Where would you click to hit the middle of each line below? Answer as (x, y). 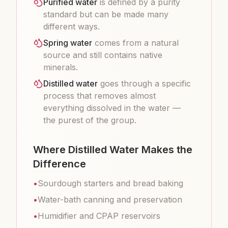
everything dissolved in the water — (112, 108)
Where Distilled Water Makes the (113, 150)
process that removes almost (99, 96)
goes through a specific (144, 83)
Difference (60, 164)
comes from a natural (135, 43)
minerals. (61, 67)
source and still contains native (103, 55)
